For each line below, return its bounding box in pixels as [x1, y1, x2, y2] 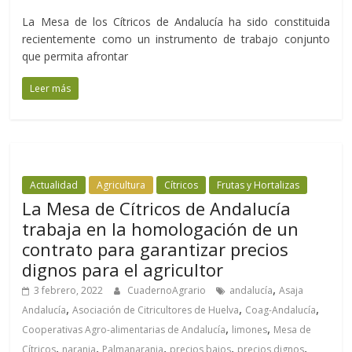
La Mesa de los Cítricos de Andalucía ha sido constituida [22, 14, 330, 30]
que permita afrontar [22, 49, 129, 64]
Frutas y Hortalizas [217, 178, 300, 192]
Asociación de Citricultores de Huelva [72, 303, 240, 317]
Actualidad [30, 178, 79, 192]
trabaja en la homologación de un [22, 217, 299, 241]
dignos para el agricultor [22, 258, 224, 282]
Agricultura [97, 178, 146, 192]
